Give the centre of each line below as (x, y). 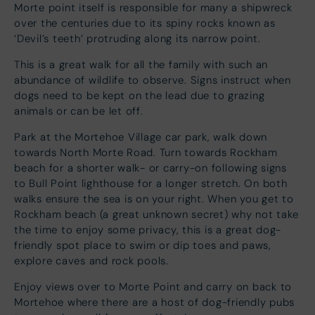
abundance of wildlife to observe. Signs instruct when (153, 80)
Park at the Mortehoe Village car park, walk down (141, 137)
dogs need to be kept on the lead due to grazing (140, 95)
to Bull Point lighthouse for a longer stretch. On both (151, 183)
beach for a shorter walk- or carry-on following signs (150, 168)
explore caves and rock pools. (91, 261)
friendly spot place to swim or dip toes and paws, (143, 245)
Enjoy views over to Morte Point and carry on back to (153, 287)
